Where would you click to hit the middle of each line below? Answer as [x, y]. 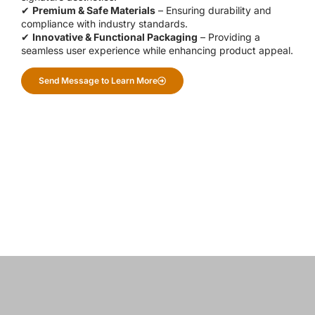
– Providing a [229, 37]
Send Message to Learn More [98, 80]
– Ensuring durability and [213, 11]
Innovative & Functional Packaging [115, 37]
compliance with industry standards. [104, 24]
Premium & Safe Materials [94, 11]
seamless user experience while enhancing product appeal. [157, 51]
